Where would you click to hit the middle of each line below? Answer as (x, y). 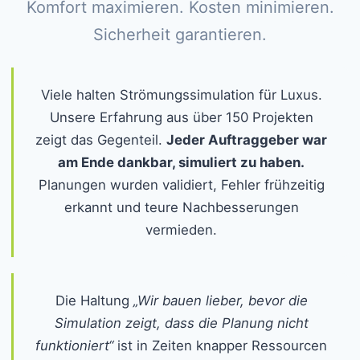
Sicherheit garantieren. (180, 35)
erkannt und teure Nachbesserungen (181, 207)
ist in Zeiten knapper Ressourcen (220, 346)
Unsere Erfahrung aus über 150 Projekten (181, 117)
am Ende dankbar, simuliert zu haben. (181, 162)
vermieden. (181, 230)
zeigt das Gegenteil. (101, 140)
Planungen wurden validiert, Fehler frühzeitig (181, 185)
